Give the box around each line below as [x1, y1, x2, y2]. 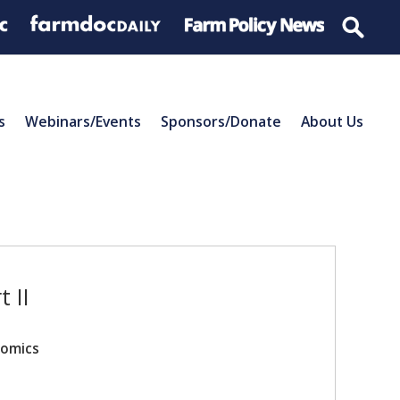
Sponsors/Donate [161, 111, 281, 131]
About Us [301, 111, 363, 131]
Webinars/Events [25, 111, 141, 131]
